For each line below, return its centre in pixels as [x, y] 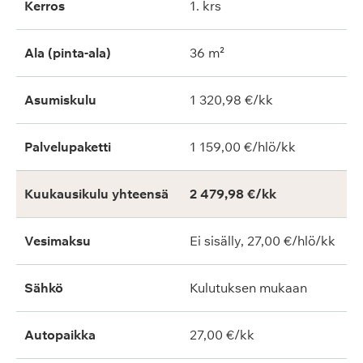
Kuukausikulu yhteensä [96, 194]
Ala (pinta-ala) [68, 53]
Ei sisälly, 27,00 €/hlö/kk [263, 241]
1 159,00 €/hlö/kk [243, 147]
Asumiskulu [60, 100]
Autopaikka [60, 335]
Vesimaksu [58, 241]
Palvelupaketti [68, 147]
